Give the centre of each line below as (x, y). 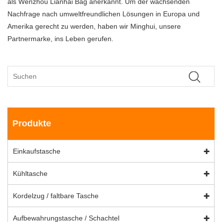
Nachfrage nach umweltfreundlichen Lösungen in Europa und (104, 14)
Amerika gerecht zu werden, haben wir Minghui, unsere (94, 26)
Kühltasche (30, 173)
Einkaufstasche (37, 151)
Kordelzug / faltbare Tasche (56, 195)
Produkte (32, 123)
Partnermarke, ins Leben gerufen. (60, 38)
